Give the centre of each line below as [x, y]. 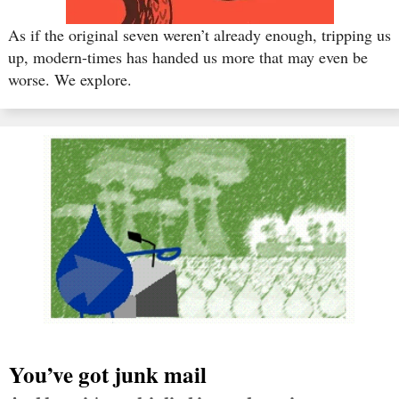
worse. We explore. [69, 80]
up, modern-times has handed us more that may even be [187, 57]
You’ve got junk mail [108, 375]
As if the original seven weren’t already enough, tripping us [199, 35]
